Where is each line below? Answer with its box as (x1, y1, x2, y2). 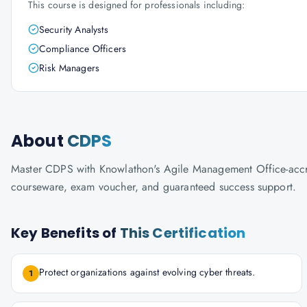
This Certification (119, 223, 246, 243)
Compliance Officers (39, 42, 127, 56)
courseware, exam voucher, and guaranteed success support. (11, 179, 297, 195)
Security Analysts (39, 23, 108, 36)
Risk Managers (39, 61, 100, 75)
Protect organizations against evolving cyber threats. (39, 265, 256, 279)
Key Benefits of (11, 223, 120, 243)
